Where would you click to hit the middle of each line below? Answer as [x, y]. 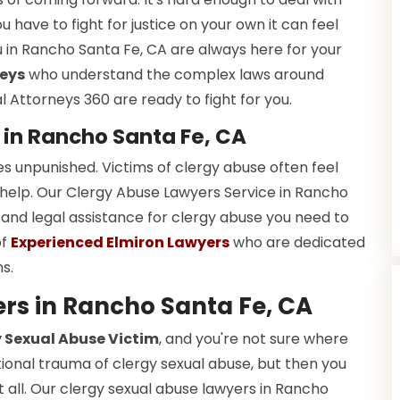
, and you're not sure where [254, 339]
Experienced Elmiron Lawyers [120, 243]
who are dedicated [297, 243]
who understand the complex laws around [175, 75]
